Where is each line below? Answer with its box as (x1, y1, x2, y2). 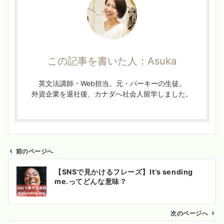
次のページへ (170, 210, 208, 217)
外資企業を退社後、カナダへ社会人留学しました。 (31, 89, 192, 98)
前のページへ (16, 148, 53, 155)
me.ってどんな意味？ (54, 177, 127, 186)
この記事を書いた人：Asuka (47, 55, 176, 67)
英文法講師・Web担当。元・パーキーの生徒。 (38, 79, 186, 88)
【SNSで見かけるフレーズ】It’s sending (54, 167, 193, 176)
